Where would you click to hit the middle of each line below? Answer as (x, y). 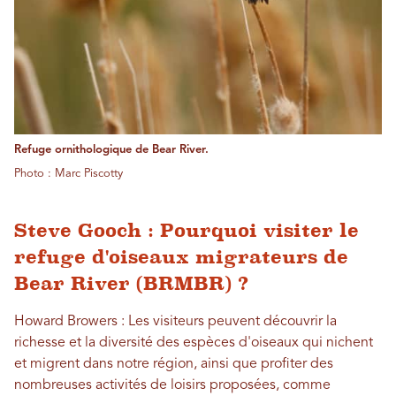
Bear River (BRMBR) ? (131, 284)
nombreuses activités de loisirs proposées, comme (172, 386)
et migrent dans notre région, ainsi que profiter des (174, 365)
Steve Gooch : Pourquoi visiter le (187, 231)
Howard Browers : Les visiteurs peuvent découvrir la (175, 322)
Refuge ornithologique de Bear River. (111, 150)
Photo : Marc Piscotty (69, 174)
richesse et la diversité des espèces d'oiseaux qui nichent (194, 343)
